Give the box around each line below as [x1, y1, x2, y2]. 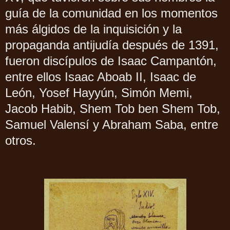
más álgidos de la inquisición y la [5, 22, 182, 36]
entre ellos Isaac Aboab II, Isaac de [5, 70, 196, 84]
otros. [5, 133, 36, 148]
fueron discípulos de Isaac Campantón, [5, 54, 217, 68]
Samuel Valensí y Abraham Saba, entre [5, 118, 218, 132]
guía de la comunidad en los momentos [5, 6, 218, 21]
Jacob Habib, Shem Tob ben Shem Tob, [5, 102, 220, 116]
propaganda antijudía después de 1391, [5, 38, 219, 52]
